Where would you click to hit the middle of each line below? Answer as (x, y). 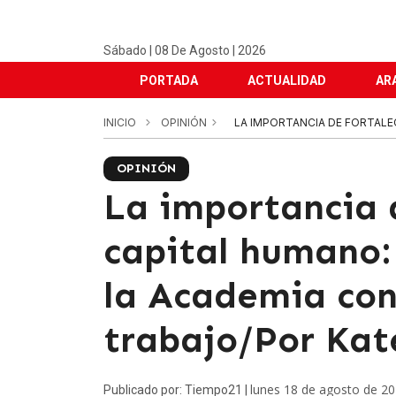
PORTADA (169, 80)
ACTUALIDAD (287, 80)
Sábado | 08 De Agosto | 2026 (185, 50)
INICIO (120, 122)
